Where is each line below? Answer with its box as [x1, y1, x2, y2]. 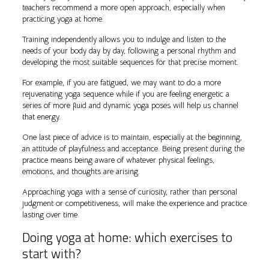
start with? [22, 244, 81, 264]
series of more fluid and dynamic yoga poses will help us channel [22, 100, 238, 111]
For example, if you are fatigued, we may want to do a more [22, 77, 221, 88]
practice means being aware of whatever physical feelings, [22, 155, 214, 166]
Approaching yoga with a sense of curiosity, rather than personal [22, 187, 237, 198]
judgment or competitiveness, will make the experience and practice [22, 198, 247, 209]
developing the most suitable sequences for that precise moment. [22, 57, 238, 68]
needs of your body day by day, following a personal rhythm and [22, 46, 236, 56]
